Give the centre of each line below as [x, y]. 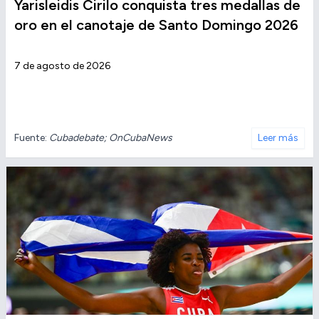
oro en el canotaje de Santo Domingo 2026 [156, 25]
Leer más [278, 138]
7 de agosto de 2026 [62, 66]
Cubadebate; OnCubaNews [111, 138]
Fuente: [32, 138]
